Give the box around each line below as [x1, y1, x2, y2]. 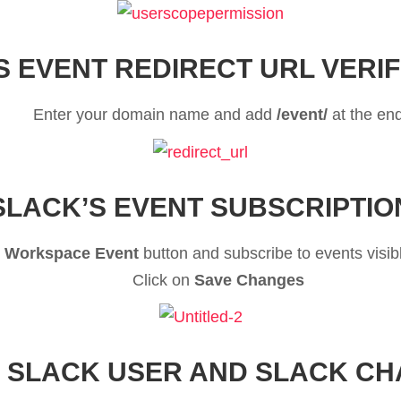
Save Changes [194, 270, 304, 289]
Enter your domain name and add [33, 106, 277, 124]
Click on [132, 270, 194, 289]
